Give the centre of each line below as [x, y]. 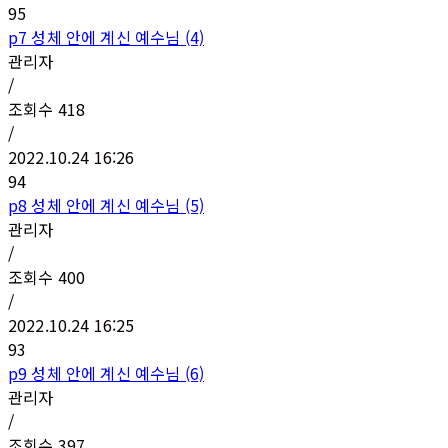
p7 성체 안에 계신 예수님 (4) [106, 37]
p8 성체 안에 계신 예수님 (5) [106, 205]
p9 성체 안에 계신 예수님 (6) [106, 373]
